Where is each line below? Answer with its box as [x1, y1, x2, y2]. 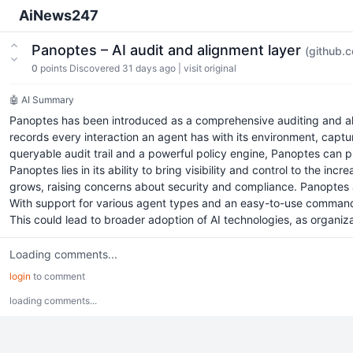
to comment [31, 270, 85, 282]
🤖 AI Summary [9, 94, 74, 106]
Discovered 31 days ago [69, 62, 176, 74]
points [38, 62, 69, 74]
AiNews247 [19, 7, 98, 24]
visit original [184, 62, 236, 74]
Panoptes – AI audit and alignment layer [32, 42, 305, 58]
